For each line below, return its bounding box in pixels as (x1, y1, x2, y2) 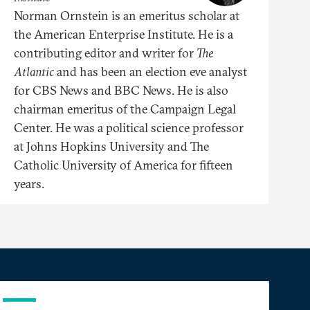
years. (14, 175, 44, 192)
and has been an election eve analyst (54, 63, 247, 80)
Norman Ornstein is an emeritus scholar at (14, 7, 239, 24)
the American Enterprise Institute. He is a (14, 26, 233, 42)
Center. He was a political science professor (14, 119, 244, 136)
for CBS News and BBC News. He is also (14, 82, 228, 98)
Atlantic (14, 63, 54, 80)
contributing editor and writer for (14, 44, 197, 61)
